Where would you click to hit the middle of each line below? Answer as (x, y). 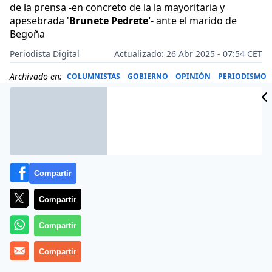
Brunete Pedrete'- (111, 21)
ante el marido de (195, 21)
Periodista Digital (45, 54)
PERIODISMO (242, 76)
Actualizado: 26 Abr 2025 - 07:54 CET (188, 54)
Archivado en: (36, 76)
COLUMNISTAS (93, 76)
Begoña (27, 34)
